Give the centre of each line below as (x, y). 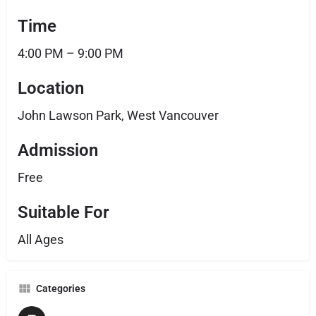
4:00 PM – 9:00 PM (71, 53)
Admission (58, 150)
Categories (61, 288)
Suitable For (63, 212)
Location (51, 88)
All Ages (41, 239)
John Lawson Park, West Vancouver (118, 115)
